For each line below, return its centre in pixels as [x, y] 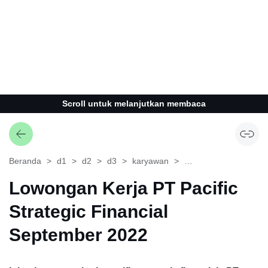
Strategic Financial [89, 211]
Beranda [25, 161]
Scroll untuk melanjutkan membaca [134, 103]
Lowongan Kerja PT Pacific [124, 188]
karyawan [150, 161]
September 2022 [78, 235]
